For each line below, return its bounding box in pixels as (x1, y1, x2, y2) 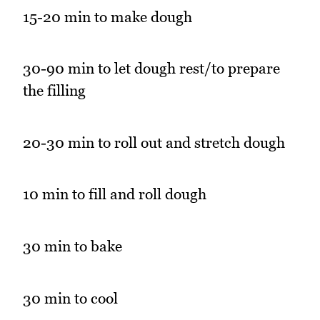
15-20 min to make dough (23, 7, 192, 26)
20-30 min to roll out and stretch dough (23, 133, 285, 151)
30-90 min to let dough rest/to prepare (23, 59, 280, 78)
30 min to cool (23, 289, 118, 307)
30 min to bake (23, 237, 122, 256)
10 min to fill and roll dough (23, 185, 206, 204)
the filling (23, 81, 86, 100)
